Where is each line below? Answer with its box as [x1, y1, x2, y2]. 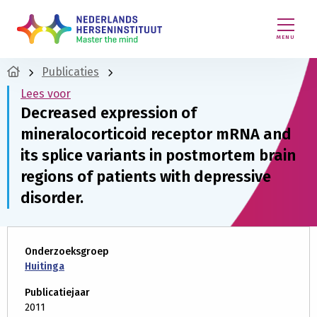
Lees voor [21, 87, 71, 100]
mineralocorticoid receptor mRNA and [21, 125, 292, 144]
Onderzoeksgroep [25, 246, 109, 258]
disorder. [21, 188, 83, 207]
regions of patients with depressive [21, 167, 271, 186]
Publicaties [42, 65, 99, 79]
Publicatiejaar [25, 287, 90, 299]
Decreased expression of [21, 103, 197, 122]
